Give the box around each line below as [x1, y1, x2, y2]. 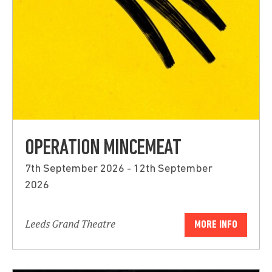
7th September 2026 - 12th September [25, 163, 212, 175]
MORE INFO [194, 219, 237, 231]
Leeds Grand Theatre [25, 219, 115, 231]
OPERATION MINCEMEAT [25, 138, 181, 160]
